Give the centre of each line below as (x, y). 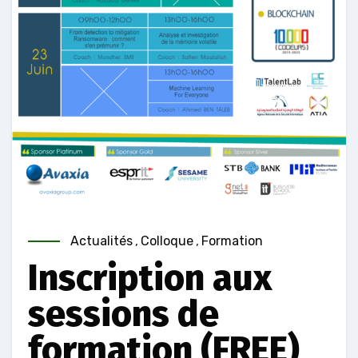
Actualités (101, 241)
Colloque (167, 241)
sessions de (123, 314)
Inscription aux (150, 278)
